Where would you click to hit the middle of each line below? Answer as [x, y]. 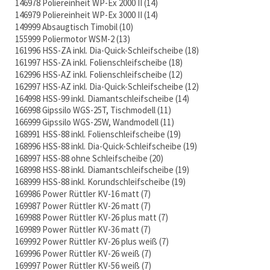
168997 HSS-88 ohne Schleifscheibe [81, 158]
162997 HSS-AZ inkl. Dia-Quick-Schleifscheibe [99, 86]
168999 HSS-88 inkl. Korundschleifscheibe [93, 182]
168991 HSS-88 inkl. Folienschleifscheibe [90, 134]
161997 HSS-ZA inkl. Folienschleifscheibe [91, 63]
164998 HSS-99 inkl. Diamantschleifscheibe [94, 98]
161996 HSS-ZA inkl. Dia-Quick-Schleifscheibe [99, 51]
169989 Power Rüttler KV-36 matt [77, 230]
